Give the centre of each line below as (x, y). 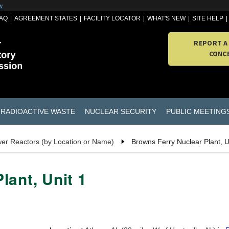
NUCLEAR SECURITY (120, 111)
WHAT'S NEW (167, 18)
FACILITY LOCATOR (112, 18)
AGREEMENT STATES (46, 18)
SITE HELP (208, 18)
